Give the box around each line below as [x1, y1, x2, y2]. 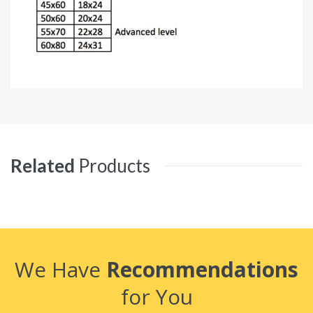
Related [10, 154, 75, 177]
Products [78, 154, 150, 177]
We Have [15, 254, 106, 284]
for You [120, 282, 193, 311]
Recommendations [106, 254, 298, 284]
